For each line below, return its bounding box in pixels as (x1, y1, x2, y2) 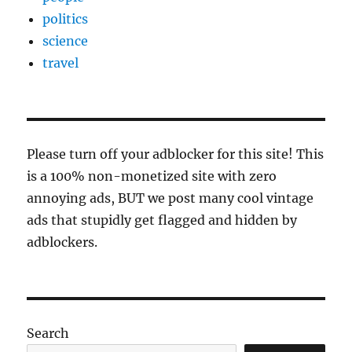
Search (27, 324, 70, 341)
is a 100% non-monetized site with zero (27, 167, 277, 184)
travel (42, 54, 79, 71)
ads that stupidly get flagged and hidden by (27, 211, 298, 228)
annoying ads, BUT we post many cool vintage (27, 189, 314, 206)
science (42, 32, 89, 49)
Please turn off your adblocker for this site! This (27, 145, 324, 162)
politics (42, 10, 89, 27)
